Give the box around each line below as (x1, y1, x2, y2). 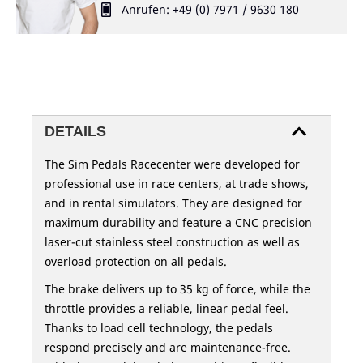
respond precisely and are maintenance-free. (45, 340, 291, 356)
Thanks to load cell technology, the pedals (45, 320, 273, 336)
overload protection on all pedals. (45, 254, 227, 270)
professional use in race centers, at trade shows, (45, 176, 309, 192)
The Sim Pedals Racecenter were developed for (45, 156, 300, 173)
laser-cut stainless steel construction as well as (45, 234, 300, 250)
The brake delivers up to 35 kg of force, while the (45, 281, 310, 297)
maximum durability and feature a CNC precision (45, 215, 312, 231)
